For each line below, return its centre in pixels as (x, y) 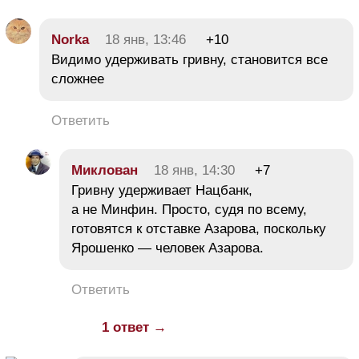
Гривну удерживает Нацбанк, (162, 190)
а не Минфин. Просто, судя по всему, (189, 209)
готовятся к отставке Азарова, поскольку (199, 228)
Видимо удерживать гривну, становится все (190, 59)
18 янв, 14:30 (194, 170)
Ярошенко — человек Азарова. (167, 248)
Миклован (105, 170)
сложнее (78, 79)
